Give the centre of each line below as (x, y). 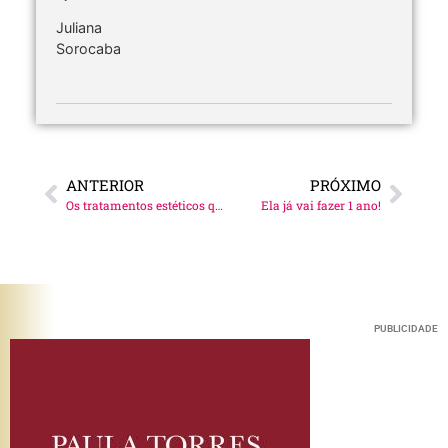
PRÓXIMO (345, 185)
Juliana (79, 27)
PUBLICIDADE (406, 329)
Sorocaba (88, 48)
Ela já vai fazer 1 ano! (321, 205)
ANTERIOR (105, 185)
